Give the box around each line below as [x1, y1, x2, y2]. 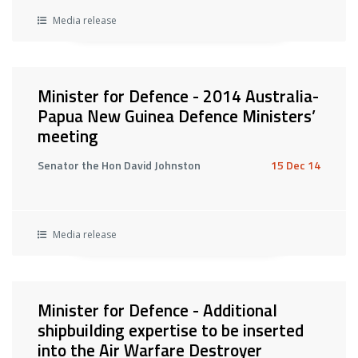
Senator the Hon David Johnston [38, 157, 201, 173]
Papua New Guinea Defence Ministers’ [38, 103, 316, 129]
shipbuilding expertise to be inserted [38, 317, 304, 343]
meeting [38, 123, 98, 149]
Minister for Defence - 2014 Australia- [38, 83, 319, 109]
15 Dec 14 [271, 157, 320, 173]
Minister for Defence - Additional [38, 297, 277, 323]
